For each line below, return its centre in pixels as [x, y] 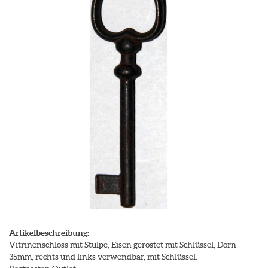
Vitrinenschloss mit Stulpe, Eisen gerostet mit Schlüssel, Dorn [123, 245]
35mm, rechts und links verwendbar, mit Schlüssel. [103, 257]
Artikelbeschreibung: [49, 233]
